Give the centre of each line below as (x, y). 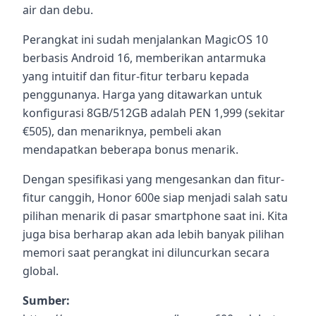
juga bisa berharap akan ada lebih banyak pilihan (153, 234)
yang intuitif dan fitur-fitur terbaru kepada (136, 76)
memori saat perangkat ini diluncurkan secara (146, 252)
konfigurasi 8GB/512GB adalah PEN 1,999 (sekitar (154, 113)
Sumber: (46, 300)
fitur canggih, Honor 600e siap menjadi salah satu (155, 197)
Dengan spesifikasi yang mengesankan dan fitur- (153, 179)
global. (41, 271)
